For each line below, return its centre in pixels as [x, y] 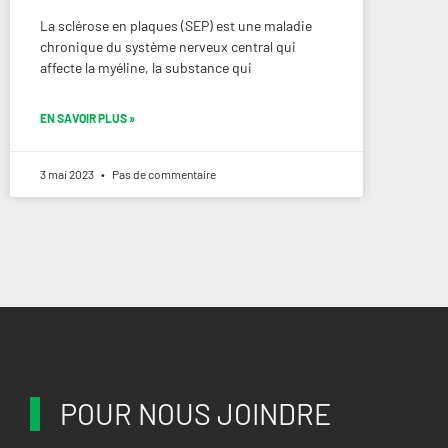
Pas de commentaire [163, 174]
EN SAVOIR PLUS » [87, 118]
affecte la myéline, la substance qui [146, 68]
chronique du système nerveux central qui [168, 47]
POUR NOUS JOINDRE [195, 414]
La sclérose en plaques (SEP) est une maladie [176, 26]
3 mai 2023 [68, 174]
